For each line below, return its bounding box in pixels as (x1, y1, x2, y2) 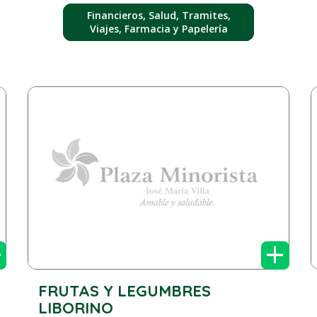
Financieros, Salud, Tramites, (86, 8, 231, 23)
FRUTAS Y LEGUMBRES (38, 281, 212, 301)
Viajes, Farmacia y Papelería (89, 22, 228, 36)
